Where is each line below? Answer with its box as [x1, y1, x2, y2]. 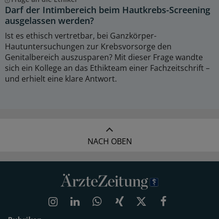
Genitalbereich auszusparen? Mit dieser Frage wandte [5, 52, 203, 63]
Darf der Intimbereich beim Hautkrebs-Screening [5, 4, 210, 16]
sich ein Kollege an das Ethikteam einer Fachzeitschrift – [5, 63, 210, 74]
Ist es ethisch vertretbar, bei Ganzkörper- [5, 30, 156, 42]
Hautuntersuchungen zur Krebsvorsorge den [5, 41, 172, 52]
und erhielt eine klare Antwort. [5, 73, 117, 85]
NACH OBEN [87, 136, 132, 147]
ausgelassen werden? [5, 15, 94, 27]
